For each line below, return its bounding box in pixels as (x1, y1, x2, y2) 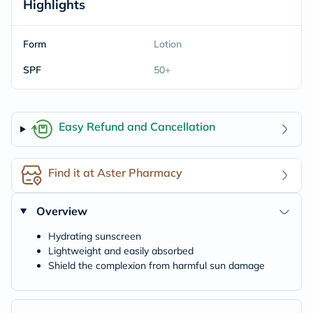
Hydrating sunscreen (48, 230, 141, 242)
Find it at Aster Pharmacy (48, 165, 182, 180)
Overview (36, 204, 87, 218)
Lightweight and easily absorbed (48, 245, 194, 257)
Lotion (153, 38, 182, 50)
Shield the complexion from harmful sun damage (48, 259, 265, 272)
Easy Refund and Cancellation (58, 119, 215, 133)
